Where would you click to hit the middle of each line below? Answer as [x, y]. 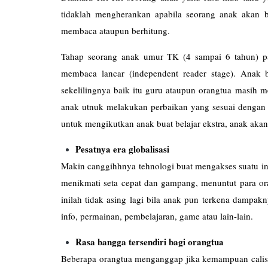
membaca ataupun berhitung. [115, 30]
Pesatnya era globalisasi [122, 149]
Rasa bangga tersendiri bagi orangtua [150, 241]
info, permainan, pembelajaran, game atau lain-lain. [157, 216]
